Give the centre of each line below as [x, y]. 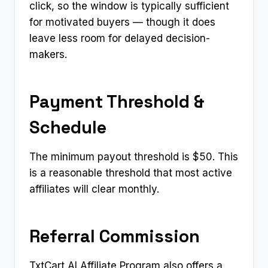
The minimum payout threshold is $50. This [134, 156]
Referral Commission [115, 236]
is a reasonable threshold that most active [131, 173]
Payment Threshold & [117, 102]
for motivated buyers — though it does [122, 22]
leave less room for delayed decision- [120, 38]
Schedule [68, 127]
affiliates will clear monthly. [94, 189]
